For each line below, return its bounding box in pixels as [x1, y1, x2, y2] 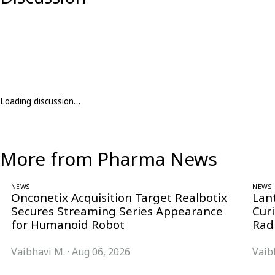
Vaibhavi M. [11, 244, 65, 258]
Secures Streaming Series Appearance [11, 203, 223, 219]
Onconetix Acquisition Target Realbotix [11, 189, 227, 206]
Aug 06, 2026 [72, 244, 130, 258]
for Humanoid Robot [11, 216, 125, 233]
